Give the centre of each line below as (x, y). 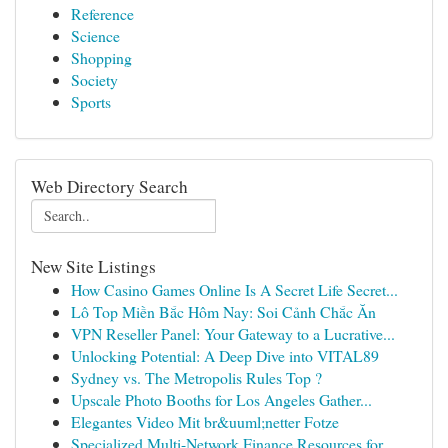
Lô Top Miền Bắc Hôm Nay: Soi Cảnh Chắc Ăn (223, 311)
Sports (91, 101)
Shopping (101, 57)
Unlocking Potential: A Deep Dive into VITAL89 (225, 355)
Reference (102, 13)
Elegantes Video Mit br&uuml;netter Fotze (205, 421)
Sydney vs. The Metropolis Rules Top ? (196, 377)
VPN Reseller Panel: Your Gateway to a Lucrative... (233, 333)
